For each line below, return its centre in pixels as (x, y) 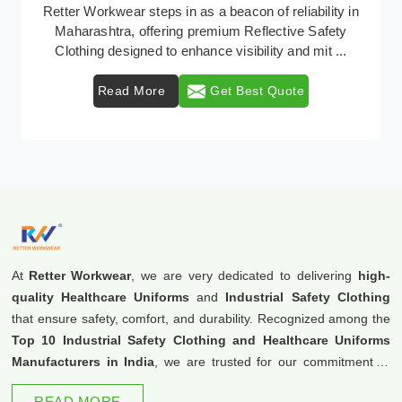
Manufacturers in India (83, 362)
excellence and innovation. (87, 383)
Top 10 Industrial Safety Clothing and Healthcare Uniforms (201, 340)
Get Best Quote (258, 91)
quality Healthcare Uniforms (100, 297)
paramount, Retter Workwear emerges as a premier (202, 31)
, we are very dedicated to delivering (245, 275)
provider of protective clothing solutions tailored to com (202, 51)
